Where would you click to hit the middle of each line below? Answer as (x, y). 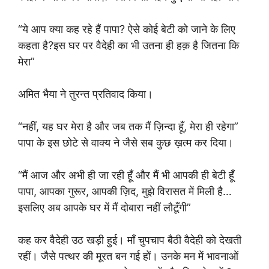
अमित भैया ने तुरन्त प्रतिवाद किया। (86, 94)
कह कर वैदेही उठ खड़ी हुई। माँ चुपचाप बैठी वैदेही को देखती (130, 240)
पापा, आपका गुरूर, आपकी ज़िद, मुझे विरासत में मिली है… (125, 191)
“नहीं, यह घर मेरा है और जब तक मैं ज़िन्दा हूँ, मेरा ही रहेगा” (128, 126)
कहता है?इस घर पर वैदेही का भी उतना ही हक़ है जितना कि (128, 45)
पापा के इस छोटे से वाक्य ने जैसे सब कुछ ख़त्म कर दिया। (126, 143)
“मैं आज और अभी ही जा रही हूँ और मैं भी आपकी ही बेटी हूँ (126, 175)
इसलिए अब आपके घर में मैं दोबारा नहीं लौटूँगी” (104, 207)
